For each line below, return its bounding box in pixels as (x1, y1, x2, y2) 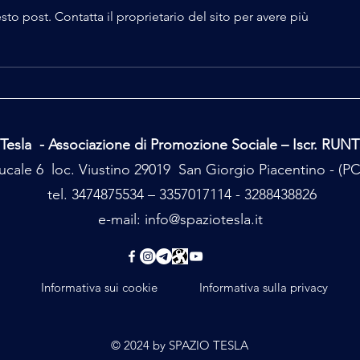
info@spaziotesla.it (144, 211, 263, 229)
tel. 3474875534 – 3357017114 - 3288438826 (43, 186, 317, 204)
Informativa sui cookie (41, 280, 157, 296)
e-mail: (97, 211, 145, 229)
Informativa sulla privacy (199, 280, 328, 296)
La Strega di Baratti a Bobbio (67, 31, 227, 53)
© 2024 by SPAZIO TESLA (111, 337, 248, 354)
